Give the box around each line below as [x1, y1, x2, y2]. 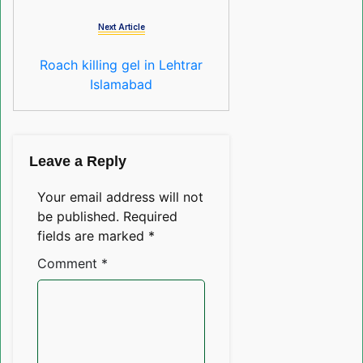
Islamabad [90, 76, 153, 93]
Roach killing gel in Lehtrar [40, 57, 203, 74]
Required [123, 208, 177, 225]
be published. [37, 208, 119, 225]
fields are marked [37, 228, 148, 245]
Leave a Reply [29, 153, 126, 170]
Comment [37, 255, 101, 272]
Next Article [97, 22, 145, 32]
